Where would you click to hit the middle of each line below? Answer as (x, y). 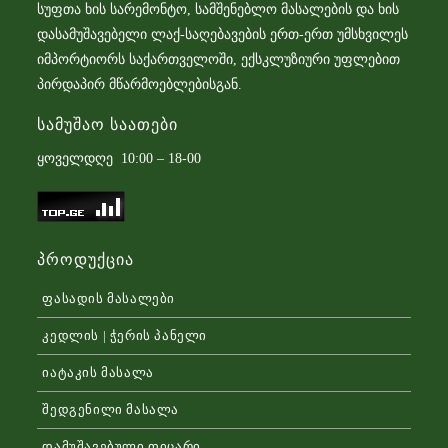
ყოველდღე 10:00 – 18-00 (119, 159)
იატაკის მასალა (98, 373)
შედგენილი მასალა (111, 410)
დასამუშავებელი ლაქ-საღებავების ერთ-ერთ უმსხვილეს (223, 35)
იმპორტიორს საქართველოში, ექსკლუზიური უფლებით (219, 60)
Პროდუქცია (86, 260)
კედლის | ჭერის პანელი (125, 336)
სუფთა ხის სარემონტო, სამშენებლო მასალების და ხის (218, 10)
